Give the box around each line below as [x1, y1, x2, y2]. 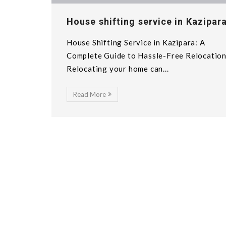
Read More [73, 90, 106, 98]
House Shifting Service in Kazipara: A [67, 37, 205, 47]
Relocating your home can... [67, 64, 169, 73]
